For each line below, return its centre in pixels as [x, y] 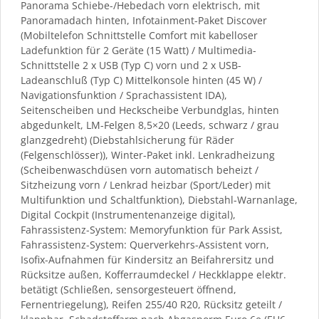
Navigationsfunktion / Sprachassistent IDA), [124, 95]
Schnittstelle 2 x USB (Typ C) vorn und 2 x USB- [131, 65]
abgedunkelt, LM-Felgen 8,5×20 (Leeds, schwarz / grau [150, 125]
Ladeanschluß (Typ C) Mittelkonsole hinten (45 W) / [141, 80]
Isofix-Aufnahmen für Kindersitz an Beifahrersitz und [147, 259]
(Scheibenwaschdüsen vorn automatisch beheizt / [140, 169]
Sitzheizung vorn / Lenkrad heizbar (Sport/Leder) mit [146, 184]
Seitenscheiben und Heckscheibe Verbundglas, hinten [150, 110]
